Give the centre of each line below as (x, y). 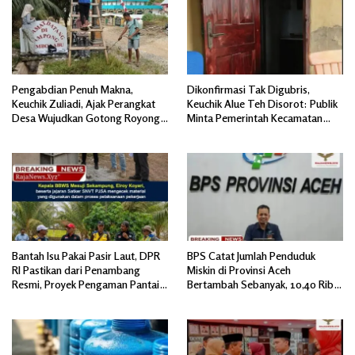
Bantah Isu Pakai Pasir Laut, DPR (86, 255)
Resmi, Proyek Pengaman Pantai (86, 284)
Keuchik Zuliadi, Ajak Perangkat (84, 103)
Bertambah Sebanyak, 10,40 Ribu (263, 284)
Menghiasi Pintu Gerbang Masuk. (87, 132)
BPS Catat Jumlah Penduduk (251, 255)
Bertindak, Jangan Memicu (246, 132)
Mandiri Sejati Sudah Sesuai (76, 298)
